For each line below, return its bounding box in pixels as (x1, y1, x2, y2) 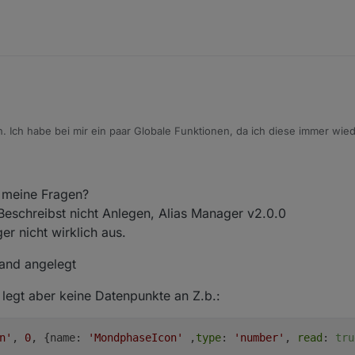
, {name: (31, 330, 88, 344)
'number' (234, 330, 284, 344)
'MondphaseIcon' (88, 330, 183, 344)
